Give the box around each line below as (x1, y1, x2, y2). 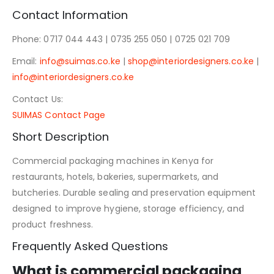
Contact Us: (12, 92, 63, 105)
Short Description (12, 128, 109, 144)
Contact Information (12, 7, 128, 23)
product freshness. (12, 218, 94, 231)
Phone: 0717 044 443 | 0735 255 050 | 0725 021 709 (12, 32, 231, 45)
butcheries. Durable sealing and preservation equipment (12, 186, 256, 199)
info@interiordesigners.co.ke (12, 70, 134, 83)
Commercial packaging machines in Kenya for (12, 154, 213, 167)
